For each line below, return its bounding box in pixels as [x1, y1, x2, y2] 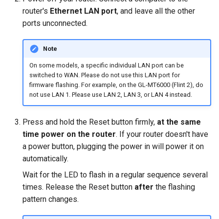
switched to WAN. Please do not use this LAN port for [29, 71, 180, 79]
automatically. [22, 154, 68, 164]
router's [22, 6, 50, 16]
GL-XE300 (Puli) [8, 123, 63, 132]
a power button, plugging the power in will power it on [22, 142, 204, 152]
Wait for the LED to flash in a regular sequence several [22, 170, 208, 180]
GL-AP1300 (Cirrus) [8, 39, 75, 48]
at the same [157, 117, 201, 127]
